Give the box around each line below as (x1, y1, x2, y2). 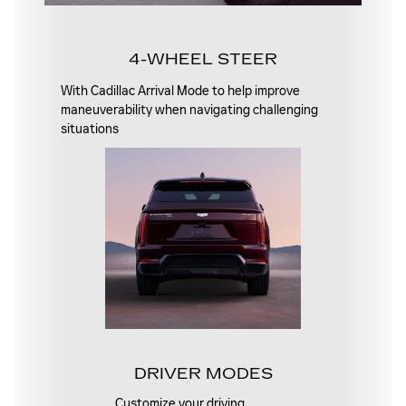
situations (60, 121, 119, 137)
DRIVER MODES (133, 363, 273, 383)
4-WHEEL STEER (129, 49, 277, 69)
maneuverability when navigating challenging (60, 101, 318, 118)
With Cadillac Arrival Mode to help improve (60, 82, 300, 99)
